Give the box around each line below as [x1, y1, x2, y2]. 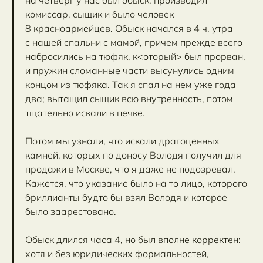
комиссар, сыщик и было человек [25, 8, 174, 20]
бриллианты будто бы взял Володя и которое [25, 191, 227, 203]
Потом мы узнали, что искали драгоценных [25, 134, 220, 147]
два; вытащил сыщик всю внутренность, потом [25, 92, 233, 104]
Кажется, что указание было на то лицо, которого [25, 177, 247, 189]
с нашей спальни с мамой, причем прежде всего [25, 36, 242, 48]
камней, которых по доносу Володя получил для [25, 149, 241, 161]
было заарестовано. [25, 205, 116, 217]
